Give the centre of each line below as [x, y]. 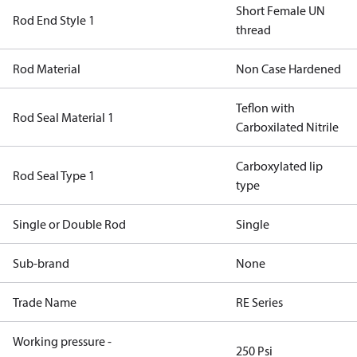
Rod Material [47, 69]
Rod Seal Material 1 [63, 117]
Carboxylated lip [279, 166]
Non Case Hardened [288, 69]
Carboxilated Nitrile [287, 127]
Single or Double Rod [69, 224]
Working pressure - [62, 341]
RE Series [259, 302]
